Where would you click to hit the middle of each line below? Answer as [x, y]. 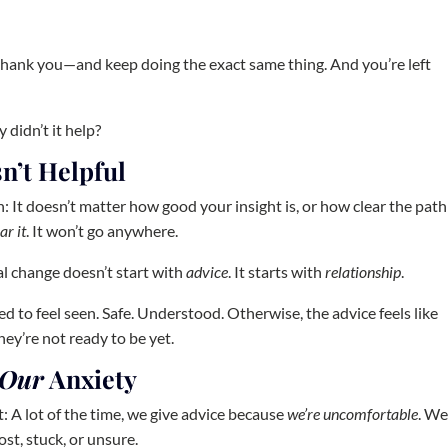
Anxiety [91, 379]
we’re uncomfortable [353, 414]
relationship [363, 272]
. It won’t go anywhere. [102, 231]
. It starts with [277, 272]
